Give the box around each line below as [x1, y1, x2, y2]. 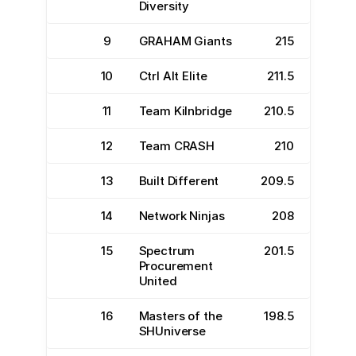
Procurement [138, 258, 213, 273]
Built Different [138, 173, 219, 188]
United [138, 273, 177, 288]
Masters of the [138, 308, 222, 323]
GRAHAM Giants [138, 33, 232, 48]
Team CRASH [138, 138, 215, 153]
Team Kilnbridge [138, 103, 233, 118]
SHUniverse [138, 323, 206, 339]
